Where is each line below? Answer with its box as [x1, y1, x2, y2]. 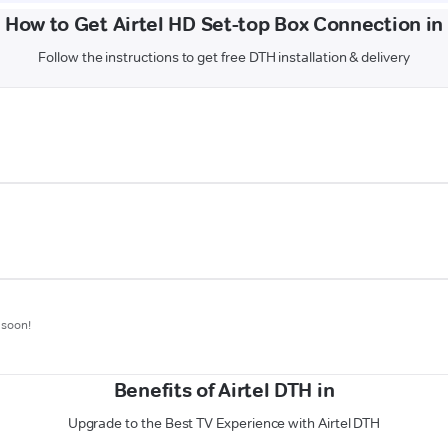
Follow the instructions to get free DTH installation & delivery [38, 48, 410, 67]
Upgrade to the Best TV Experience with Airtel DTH [67, 414, 381, 433]
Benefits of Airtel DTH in [113, 378, 335, 403]
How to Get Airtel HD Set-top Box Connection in [4, 12, 444, 37]
